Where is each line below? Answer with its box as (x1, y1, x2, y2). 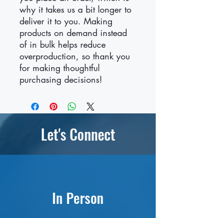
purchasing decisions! (19, 73, 102, 85)
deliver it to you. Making (19, 15, 112, 27)
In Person (52, 186, 104, 208)
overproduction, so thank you (19, 50, 130, 62)
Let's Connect (40, 123, 115, 145)
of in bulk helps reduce (19, 38, 106, 50)
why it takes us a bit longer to (19, 3, 131, 15)
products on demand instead (19, 26, 127, 38)
